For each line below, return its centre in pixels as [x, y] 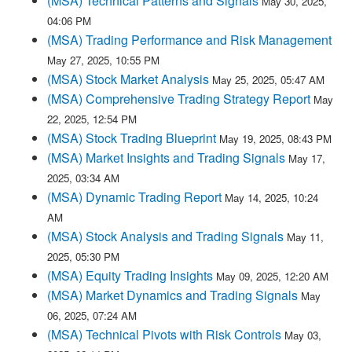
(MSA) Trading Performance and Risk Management [189, 40]
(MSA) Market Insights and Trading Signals [166, 158]
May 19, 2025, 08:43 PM [275, 139]
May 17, [307, 158]
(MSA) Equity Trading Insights [130, 275]
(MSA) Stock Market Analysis [128, 79]
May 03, [303, 335]
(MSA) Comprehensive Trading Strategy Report [179, 99]
